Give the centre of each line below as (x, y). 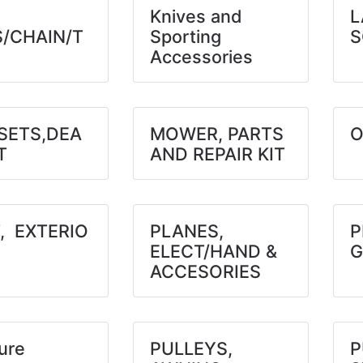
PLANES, (187, 231)
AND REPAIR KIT (218, 154)
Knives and (196, 16)
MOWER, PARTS (217, 134)
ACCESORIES (206, 271)
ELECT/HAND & (214, 251)
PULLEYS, (192, 348)
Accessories (202, 57)
